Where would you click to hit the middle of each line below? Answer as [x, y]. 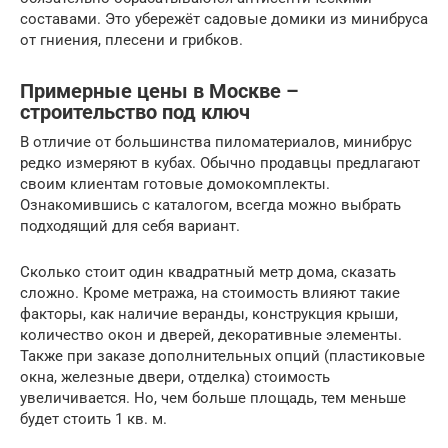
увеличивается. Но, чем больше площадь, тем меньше [213, 398]
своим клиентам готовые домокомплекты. [175, 184]
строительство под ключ [135, 112]
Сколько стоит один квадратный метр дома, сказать [208, 272]
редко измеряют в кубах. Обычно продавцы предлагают [220, 163]
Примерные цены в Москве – [159, 91]
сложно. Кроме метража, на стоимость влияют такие [210, 293]
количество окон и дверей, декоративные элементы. [211, 335]
